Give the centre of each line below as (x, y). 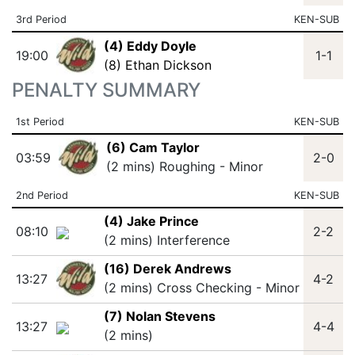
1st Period (40, 122)
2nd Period (42, 195)
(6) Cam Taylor (153, 147)
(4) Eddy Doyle (150, 46)
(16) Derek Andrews (167, 269)
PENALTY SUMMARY (106, 90)
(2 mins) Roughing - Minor (184, 166)
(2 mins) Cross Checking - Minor (201, 288)
